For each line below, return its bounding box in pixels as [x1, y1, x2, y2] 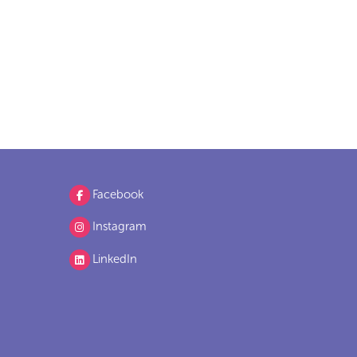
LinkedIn [92, 251, 138, 266]
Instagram [92, 219, 147, 234]
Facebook [92, 186, 144, 202]
